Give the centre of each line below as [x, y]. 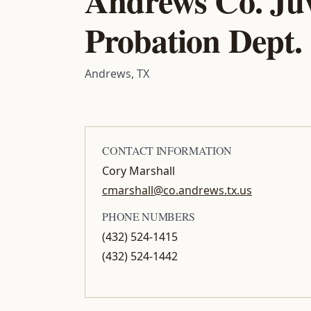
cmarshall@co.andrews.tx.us [177, 190]
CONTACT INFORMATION [167, 150]
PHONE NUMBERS [149, 216]
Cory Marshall [139, 170]
